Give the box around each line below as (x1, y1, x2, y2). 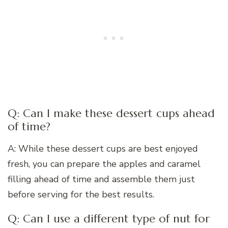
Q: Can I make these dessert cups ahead (8, 106, 215, 121)
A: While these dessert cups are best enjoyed (8, 142, 198, 155)
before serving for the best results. (8, 188, 154, 201)
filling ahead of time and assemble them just (8, 173, 195, 185)
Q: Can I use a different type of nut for (8, 211, 210, 225)
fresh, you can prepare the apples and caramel (8, 157, 201, 170)
